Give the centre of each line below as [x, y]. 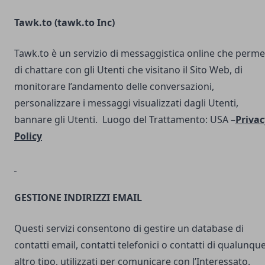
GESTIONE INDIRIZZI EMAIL [78, 198]
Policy [28, 136]
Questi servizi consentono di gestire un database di [129, 228]
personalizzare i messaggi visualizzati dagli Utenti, [126, 103]
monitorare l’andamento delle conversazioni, [114, 86]
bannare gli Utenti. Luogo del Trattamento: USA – [125, 119]
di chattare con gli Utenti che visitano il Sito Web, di [128, 70]
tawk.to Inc [85, 22]
